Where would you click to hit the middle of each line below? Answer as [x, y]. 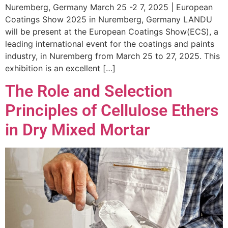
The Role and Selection [89, 91]
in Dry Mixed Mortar [78, 130]
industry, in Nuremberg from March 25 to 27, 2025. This [112, 56]
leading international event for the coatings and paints [110, 44]
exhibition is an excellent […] [60, 68]
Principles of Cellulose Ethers [112, 111]
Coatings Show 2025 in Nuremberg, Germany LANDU [109, 20]
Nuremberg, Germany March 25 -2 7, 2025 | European [109, 7]
